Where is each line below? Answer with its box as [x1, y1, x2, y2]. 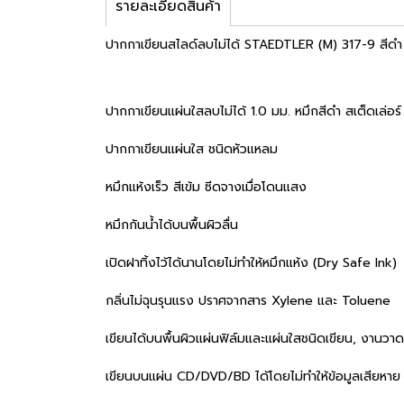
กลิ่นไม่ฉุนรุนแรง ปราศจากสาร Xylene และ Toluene [106, 291, 390, 310]
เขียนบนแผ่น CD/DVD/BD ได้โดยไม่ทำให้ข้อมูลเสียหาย [106, 367, 400, 386]
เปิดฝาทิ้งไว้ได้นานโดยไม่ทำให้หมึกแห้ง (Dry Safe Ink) [106, 253, 397, 272]
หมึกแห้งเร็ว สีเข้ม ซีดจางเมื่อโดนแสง [106, 178, 307, 197]
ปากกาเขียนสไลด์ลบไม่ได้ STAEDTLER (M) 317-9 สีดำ [106, 35, 402, 54]
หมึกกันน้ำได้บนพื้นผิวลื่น [106, 216, 238, 234]
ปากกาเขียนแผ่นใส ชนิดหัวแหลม [106, 140, 278, 159]
